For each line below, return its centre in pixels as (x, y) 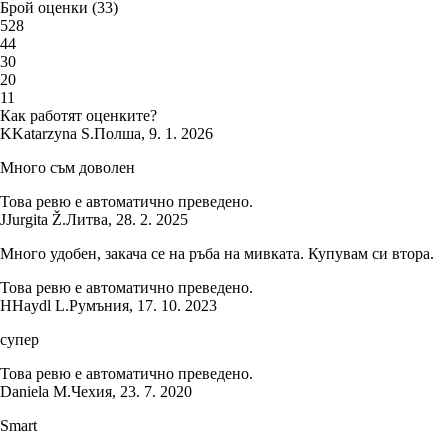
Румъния (99, 306)
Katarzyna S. (53, 134)
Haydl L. (40, 306)
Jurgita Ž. (36, 220)
